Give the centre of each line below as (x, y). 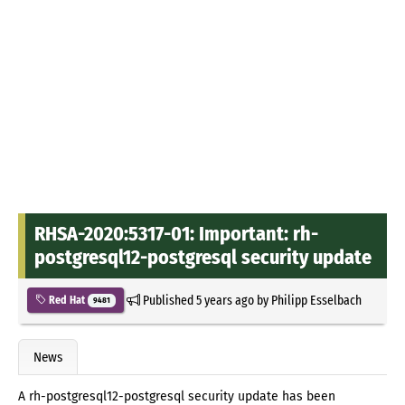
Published (168, 300)
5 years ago (225, 300)
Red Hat (67, 300)
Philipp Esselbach (316, 300)
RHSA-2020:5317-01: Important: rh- (176, 233)
